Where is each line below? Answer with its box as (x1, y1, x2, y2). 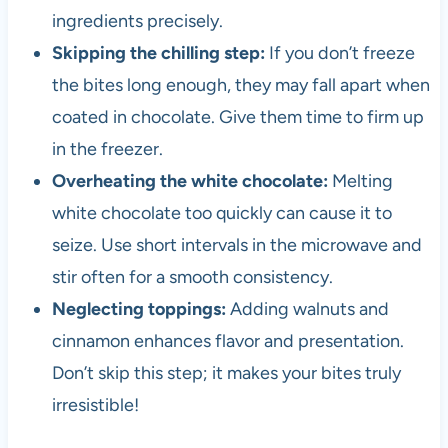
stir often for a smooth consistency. (51, 266, 333, 289)
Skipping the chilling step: (51, 42, 265, 65)
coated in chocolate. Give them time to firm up (51, 106, 424, 129)
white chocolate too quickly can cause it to (51, 202, 392, 225)
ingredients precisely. (51, 10, 223, 33)
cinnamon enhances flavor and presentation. (51, 330, 404, 353)
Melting (327, 170, 393, 193)
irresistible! (51, 394, 139, 417)
